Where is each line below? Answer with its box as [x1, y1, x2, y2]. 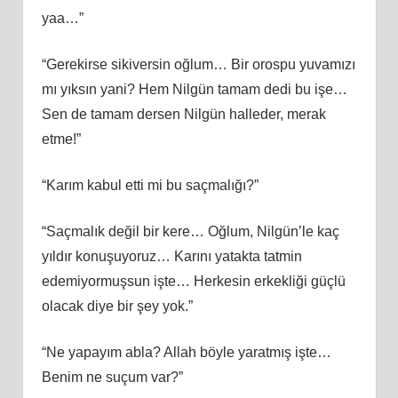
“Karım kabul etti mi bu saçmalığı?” [41, 177, 259, 193]
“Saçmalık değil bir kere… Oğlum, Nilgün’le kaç [41, 223, 339, 239]
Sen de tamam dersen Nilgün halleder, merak [41, 106, 326, 122]
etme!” [41, 131, 81, 147]
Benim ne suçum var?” [41, 369, 183, 385]
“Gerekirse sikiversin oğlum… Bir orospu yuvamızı [41, 56, 355, 72]
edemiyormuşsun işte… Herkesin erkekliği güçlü [41, 273, 346, 289]
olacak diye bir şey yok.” [41, 298, 193, 314]
